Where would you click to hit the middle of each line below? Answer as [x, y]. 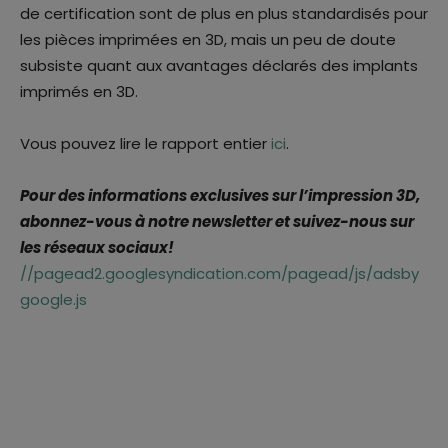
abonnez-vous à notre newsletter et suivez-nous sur [217, 222]
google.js [53, 300]
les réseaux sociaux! [97, 248]
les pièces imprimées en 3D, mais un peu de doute [208, 40]
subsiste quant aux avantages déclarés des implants [219, 66]
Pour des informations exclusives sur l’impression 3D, [220, 196]
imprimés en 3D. [79, 92]
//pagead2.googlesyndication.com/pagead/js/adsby [219, 274]
